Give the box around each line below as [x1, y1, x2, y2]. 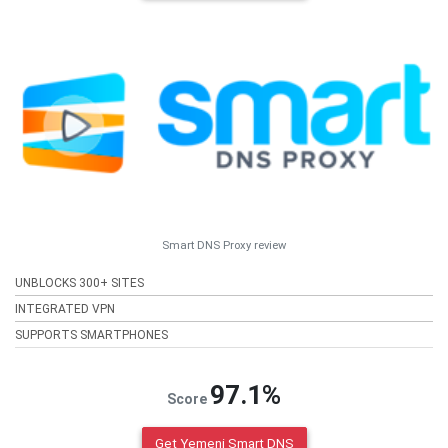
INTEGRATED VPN [15, 301, 115, 316]
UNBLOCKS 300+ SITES [15, 275, 144, 290]
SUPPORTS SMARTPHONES [15, 327, 168, 342]
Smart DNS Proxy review [162, 238, 286, 252]
